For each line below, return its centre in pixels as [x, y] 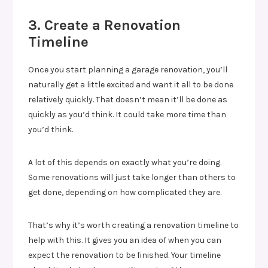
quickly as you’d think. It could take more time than [127, 114]
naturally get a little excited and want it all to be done [131, 84]
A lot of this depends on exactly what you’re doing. [125, 162]
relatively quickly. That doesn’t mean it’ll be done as [128, 99]
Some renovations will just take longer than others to [132, 177]
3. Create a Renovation [105, 25]
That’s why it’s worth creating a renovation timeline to [134, 225]
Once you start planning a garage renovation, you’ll [128, 69]
